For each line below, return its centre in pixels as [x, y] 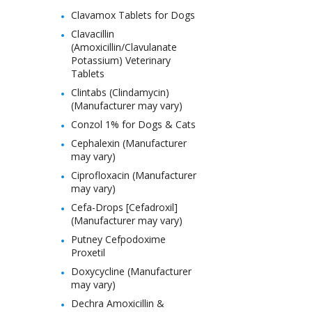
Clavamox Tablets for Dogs [133, 15]
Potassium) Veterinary [121, 60]
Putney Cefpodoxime [118, 239]
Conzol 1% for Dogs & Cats [133, 124]
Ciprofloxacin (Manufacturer [134, 175]
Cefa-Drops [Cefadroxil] [124, 207]
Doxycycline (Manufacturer [131, 271]
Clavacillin [93, 34]
